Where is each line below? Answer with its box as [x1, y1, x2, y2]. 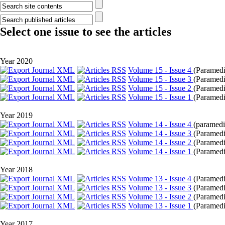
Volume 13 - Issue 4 [128, 174, 193, 183]
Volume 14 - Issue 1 [128, 147, 193, 156]
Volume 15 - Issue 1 [128, 93, 193, 101]
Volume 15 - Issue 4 [128, 66, 193, 74]
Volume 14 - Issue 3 [128, 129, 193, 138]
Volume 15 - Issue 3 [128, 75, 193, 83]
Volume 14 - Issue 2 [128, 138, 193, 147]
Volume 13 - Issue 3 [128, 183, 193, 192]
